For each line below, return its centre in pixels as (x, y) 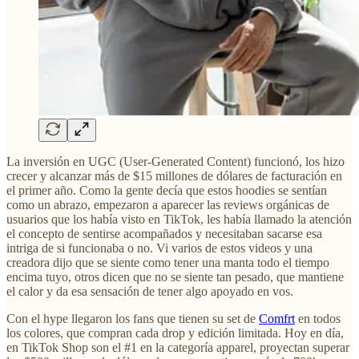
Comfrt (277, 319)
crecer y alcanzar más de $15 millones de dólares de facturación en (174, 176)
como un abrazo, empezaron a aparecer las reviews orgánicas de (168, 205)
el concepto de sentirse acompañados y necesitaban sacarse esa (164, 234)
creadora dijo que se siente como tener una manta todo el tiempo (168, 263)
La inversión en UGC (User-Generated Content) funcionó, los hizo (175, 162)
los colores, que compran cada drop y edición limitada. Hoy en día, (175, 333)
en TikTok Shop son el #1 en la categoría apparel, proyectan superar (178, 348)
